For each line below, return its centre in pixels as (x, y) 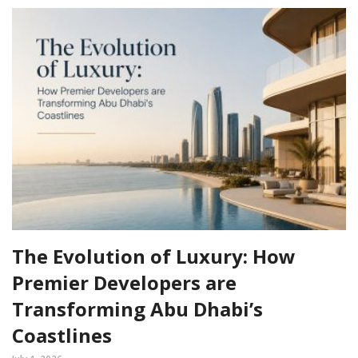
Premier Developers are (124, 283)
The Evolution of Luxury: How (154, 257)
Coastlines (62, 336)
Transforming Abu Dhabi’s (137, 309)
